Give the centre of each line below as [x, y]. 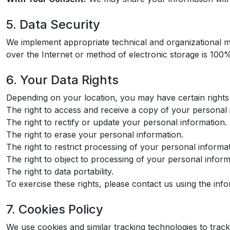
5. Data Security [53, 24]
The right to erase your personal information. [95, 135]
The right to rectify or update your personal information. [117, 122]
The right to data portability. [60, 171]
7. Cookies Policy [55, 209]
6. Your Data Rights [62, 80]
